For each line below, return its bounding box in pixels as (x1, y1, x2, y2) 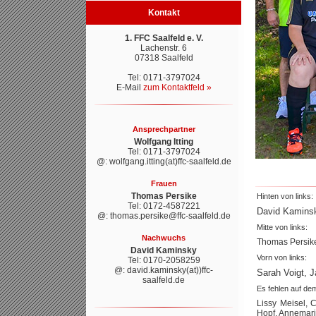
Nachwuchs (142, 233, 186, 242)
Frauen (150, 179, 177, 188)
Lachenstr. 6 (140, 43, 187, 53)
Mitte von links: (257, 223, 308, 231)
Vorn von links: (257, 253, 307, 262)
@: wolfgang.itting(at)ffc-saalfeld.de (96, 157, 231, 166)
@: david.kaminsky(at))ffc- (114, 265, 213, 275)
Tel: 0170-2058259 (127, 255, 200, 265)
